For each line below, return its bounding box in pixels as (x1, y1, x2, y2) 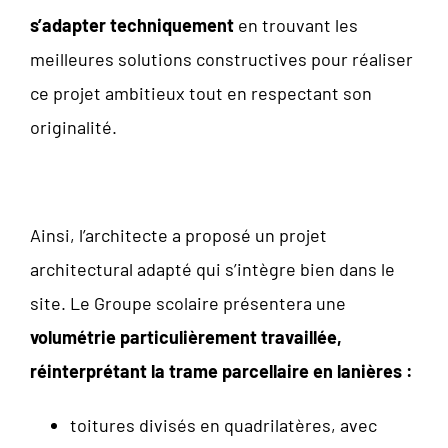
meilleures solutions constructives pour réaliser (30, 47, 413, 70)
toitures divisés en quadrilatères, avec (70, 413, 377, 436)
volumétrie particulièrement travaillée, (30, 325, 342, 348)
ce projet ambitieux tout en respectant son (30, 81, 372, 104)
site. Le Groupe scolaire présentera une (30, 291, 346, 314)
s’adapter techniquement (30, 13, 234, 36)
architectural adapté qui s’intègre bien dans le (30, 257, 395, 280)
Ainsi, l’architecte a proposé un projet (30, 223, 327, 246)
